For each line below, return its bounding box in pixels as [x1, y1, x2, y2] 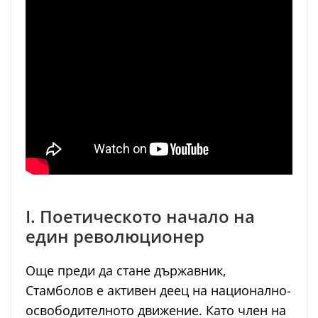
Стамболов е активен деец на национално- [26, 282, 291, 300]
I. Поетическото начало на [26, 204, 255, 229]
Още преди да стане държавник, [26, 262, 226, 280]
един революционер [26, 224, 204, 248]
